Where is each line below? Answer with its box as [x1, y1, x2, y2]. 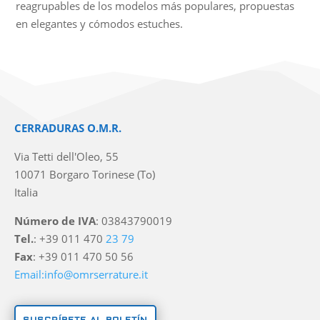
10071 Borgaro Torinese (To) [14, 166, 156, 181]
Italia [14, 184, 39, 199]
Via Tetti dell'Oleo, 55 [14, 149, 119, 164]
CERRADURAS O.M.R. [14, 120, 122, 135]
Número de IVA [14, 213, 96, 228]
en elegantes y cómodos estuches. [15, 16, 183, 31]
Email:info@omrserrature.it [14, 266, 149, 281]
